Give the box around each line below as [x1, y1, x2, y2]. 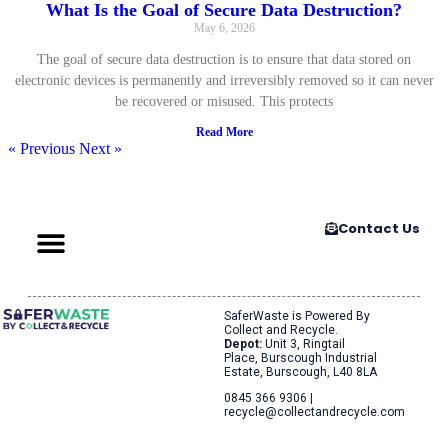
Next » [79, 139, 122, 157]
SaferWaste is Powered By [224, 308, 370, 323]
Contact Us [337, 218, 420, 238]
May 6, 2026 [193, 20, 255, 35]
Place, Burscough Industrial [224, 350, 377, 365]
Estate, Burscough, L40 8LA [224, 364, 377, 379]
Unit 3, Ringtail [262, 336, 345, 351]
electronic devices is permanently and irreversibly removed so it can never [14, 72, 434, 88]
